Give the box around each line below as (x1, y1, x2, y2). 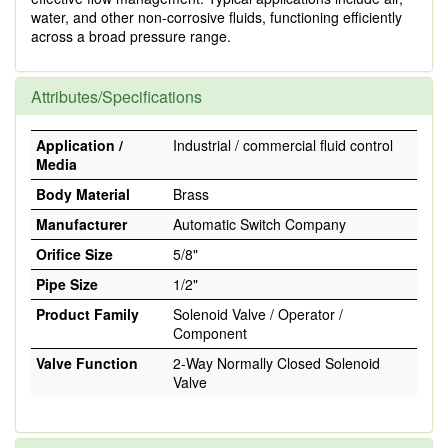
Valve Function (36, 353, 138, 373)
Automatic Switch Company (173, 214, 346, 234)
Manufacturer (36, 214, 127, 234)
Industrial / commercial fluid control (173, 135, 393, 155)
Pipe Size (36, 274, 98, 294)
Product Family (36, 304, 139, 324)
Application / (36, 135, 123, 155)
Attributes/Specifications (31, 85, 202, 108)
